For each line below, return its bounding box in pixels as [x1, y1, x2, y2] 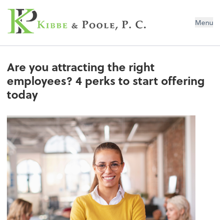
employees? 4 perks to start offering [7, 72, 205, 89]
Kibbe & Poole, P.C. [6, 5, 115, 24]
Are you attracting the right [7, 58, 155, 76]
